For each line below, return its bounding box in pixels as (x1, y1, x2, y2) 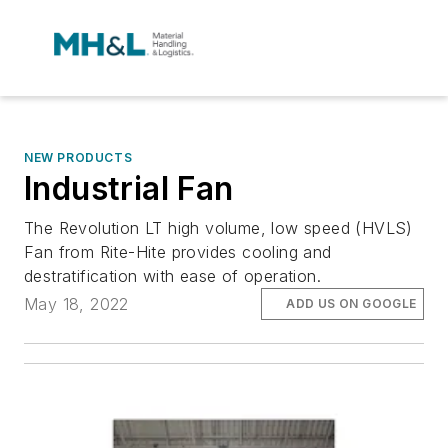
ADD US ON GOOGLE (286, 296, 417, 312)
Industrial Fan (24, 169, 234, 208)
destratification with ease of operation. (24, 266, 321, 286)
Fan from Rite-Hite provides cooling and (24, 242, 332, 262)
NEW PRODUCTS (24, 150, 133, 165)
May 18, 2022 (24, 294, 129, 315)
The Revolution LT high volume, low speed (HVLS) (24, 218, 413, 238)
